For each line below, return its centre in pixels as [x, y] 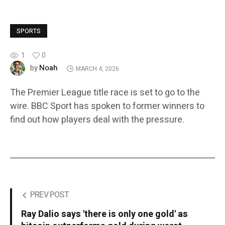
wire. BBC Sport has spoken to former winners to [107, 106]
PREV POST [49, 195]
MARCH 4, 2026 [97, 69]
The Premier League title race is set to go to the [105, 93]
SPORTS [29, 31]
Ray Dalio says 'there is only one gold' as [104, 214]
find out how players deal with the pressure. [97, 120]
